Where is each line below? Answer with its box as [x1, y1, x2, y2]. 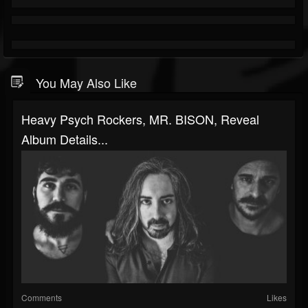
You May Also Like [36, 74, 137, 92]
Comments [21, 291, 62, 304]
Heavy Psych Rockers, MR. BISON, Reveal [21, 110, 259, 129]
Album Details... [21, 130, 108, 148]
